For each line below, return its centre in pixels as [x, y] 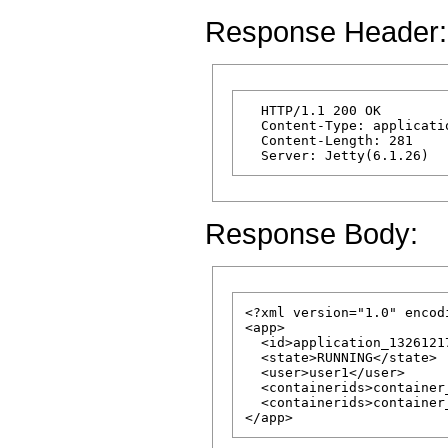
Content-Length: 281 [333, 140]
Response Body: [311, 233]
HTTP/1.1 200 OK [313, 110]
